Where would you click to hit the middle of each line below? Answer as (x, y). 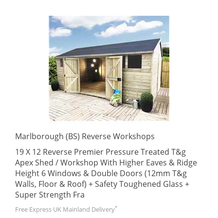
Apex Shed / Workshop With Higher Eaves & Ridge (106, 163)
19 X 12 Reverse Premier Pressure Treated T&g (100, 152)
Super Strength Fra (50, 195)
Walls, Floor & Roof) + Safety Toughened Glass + (102, 184)
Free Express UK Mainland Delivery (65, 209)
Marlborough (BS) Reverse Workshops (85, 136)
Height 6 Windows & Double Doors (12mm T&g (101, 173)
